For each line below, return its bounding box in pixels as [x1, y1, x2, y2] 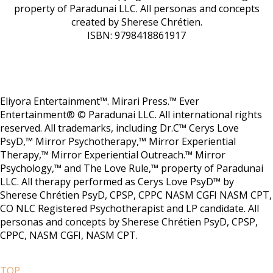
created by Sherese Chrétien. [71, 15, 202, 29]
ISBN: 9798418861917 [87, 28, 186, 42]
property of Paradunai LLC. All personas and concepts [13, 1, 260, 15]
